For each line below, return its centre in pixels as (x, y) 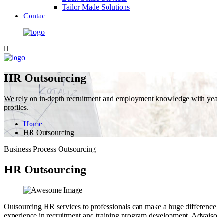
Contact (35, 16)
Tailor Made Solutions (96, 7)
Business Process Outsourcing (50, 149)
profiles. (16, 107)
